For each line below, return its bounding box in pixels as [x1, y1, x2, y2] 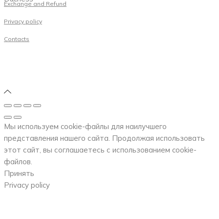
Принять [4, 168, 34, 178]
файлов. [4, 156, 32, 166]
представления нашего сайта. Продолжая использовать [4, 133, 205, 143]
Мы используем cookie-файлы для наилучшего [4, 121, 167, 131]
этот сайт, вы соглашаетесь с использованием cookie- [4, 145, 197, 154]
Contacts [4, 35, 29, 43]
